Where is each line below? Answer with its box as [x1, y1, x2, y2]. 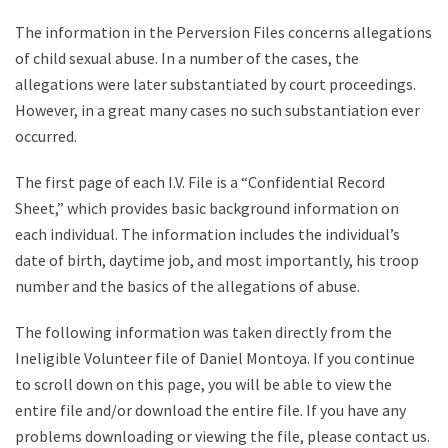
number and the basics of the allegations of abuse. [15, 276, 360, 296]
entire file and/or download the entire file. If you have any [15, 400, 406, 420]
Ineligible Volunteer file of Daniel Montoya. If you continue [15, 348, 415, 368]
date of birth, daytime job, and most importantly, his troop [15, 250, 419, 270]
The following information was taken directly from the [15, 322, 392, 342]
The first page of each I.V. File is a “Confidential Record [15, 172, 385, 192]
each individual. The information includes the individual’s [15, 224, 400, 244]
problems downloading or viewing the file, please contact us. [15, 426, 430, 446]
